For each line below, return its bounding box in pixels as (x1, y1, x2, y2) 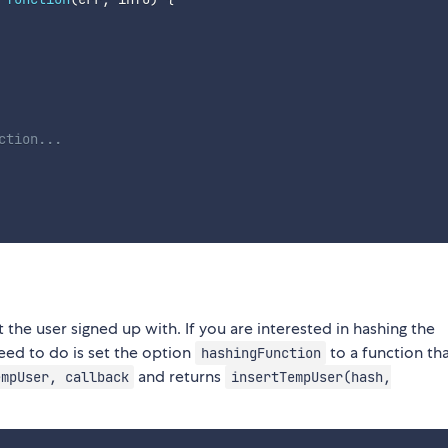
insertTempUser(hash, (230, 368, 391, 386)
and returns (134, 366, 226, 387)
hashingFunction (200, 344, 321, 362)
